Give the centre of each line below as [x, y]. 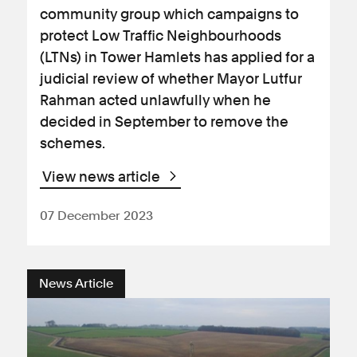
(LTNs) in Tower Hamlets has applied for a [177, 57]
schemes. [73, 143]
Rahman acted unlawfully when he [155, 100]
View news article [103, 177]
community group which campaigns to [169, 14]
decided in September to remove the [164, 122]
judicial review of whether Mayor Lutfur [171, 78]
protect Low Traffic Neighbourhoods [161, 35]
